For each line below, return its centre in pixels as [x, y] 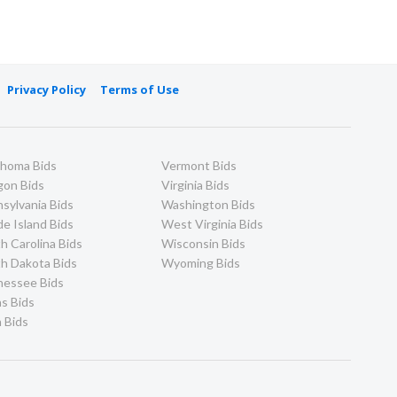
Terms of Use [139, 89]
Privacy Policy [46, 89]
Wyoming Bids [200, 262]
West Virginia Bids [212, 223]
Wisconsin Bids [203, 243]
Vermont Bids [198, 165]
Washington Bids [208, 204]
